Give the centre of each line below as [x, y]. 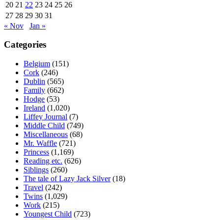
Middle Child [44, 125]
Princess [36, 152]
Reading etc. [43, 161]
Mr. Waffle [40, 143]
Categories [25, 45]
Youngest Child [48, 214]
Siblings [36, 169]
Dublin [34, 81]
